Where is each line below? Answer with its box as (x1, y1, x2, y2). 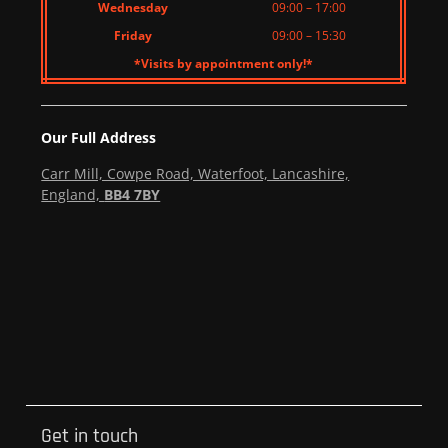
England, (41, 185, 105, 205)
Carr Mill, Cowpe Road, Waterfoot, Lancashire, (41, 164, 350, 184)
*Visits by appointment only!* (134, 55, 314, 73)
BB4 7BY (104, 185, 161, 205)
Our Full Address (41, 128, 157, 148)
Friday (113, 27, 152, 45)
